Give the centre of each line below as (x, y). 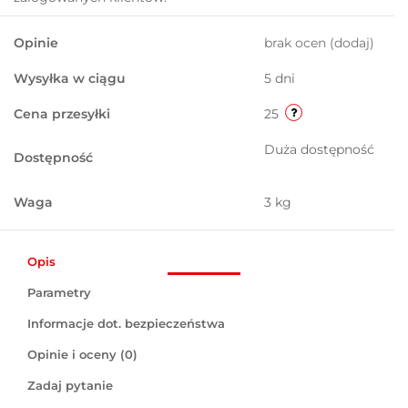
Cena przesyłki (62, 114)
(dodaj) (352, 43)
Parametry (59, 293)
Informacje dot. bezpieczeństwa (126, 324)
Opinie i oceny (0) (82, 355)
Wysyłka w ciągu (70, 79)
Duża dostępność (319, 150)
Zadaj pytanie (70, 386)
